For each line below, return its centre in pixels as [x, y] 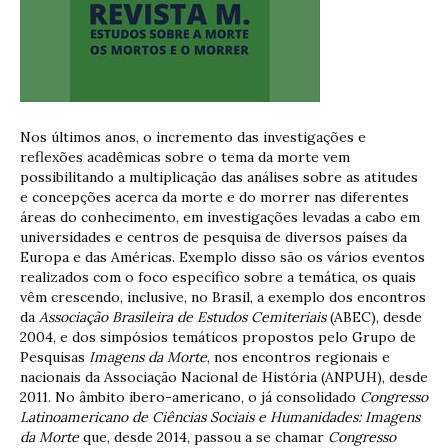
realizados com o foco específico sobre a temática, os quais [218, 277]
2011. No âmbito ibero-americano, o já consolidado [190, 397]
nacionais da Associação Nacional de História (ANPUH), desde [224, 377]
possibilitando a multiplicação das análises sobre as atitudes [219, 177]
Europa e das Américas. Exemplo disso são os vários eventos [222, 257]
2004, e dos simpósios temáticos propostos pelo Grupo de [218, 337]
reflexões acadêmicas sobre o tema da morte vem [185, 157]
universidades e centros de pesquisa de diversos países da [213, 237]
